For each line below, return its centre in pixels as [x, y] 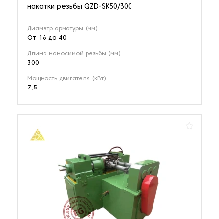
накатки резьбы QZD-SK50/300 [80, 7]
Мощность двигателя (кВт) [67, 79]
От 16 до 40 [47, 38]
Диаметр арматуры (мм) [63, 29]
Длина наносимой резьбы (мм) [74, 54]
